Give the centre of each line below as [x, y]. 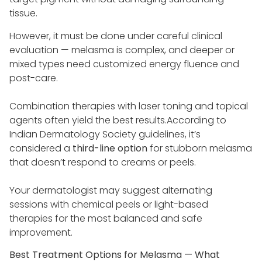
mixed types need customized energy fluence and [124, 64]
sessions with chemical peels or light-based [109, 204]
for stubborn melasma [200, 148]
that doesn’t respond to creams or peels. [103, 162]
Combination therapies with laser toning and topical [129, 106]
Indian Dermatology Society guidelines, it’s [105, 134]
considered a [41, 148]
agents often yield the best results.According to [118, 120]
